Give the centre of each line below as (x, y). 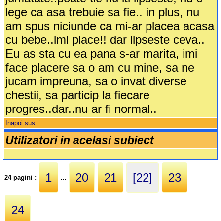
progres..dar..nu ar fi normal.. (81, 109)
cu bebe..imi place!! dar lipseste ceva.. (105, 40)
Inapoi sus (20, 123)
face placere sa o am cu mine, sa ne (100, 68)
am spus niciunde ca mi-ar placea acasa (110, 26)
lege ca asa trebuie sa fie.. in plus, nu (103, 12)
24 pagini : (22, 177)
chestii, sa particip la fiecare (78, 95)
